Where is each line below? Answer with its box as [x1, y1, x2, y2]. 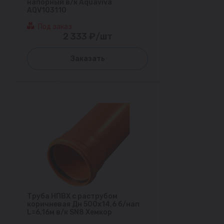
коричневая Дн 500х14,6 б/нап [27, 200, 139, 209]
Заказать [70, 54, 105, 63]
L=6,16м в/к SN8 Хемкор [27, 208, 112, 217]
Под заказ [38, 22, 72, 31]
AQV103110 [27, 5, 66, 14]
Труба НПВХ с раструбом [27, 192, 117, 201]
